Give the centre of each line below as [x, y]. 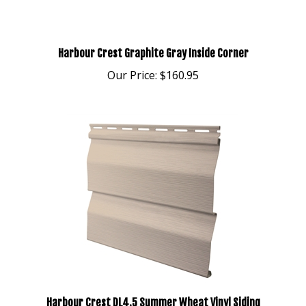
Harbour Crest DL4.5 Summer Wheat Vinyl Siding [153, 288]
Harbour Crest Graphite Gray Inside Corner [153, 38]
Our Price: [132, 60]
